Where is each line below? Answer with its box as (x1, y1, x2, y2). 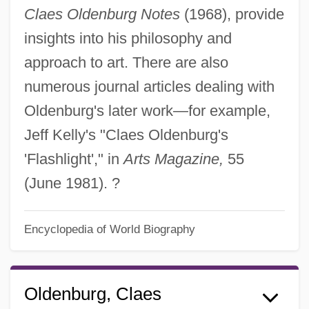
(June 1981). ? (23, 174, 120, 192)
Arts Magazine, (123, 150, 223, 168)
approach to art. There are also (23, 53, 228, 71)
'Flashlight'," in (23, 150, 123, 168)
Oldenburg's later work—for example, (23, 101, 270, 119)
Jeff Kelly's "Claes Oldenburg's (23, 126, 228, 143)
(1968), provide (179, 5, 284, 23)
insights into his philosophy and (23, 29, 232, 47)
